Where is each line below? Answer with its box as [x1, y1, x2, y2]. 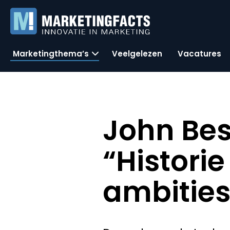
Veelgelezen [112, 48, 162, 59]
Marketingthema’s [13, 48, 89, 59]
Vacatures [178, 48, 221, 59]
